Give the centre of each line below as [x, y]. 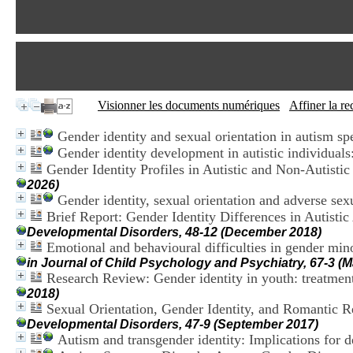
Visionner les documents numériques [189, 105]
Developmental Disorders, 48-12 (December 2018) [174, 232]
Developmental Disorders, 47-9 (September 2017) [173, 324]
